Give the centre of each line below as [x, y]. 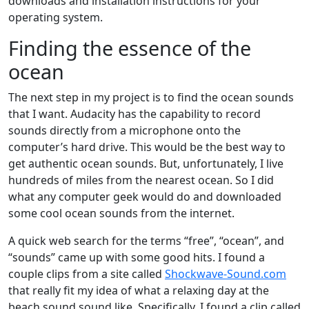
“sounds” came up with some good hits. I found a [137, 257]
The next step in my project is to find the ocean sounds [151, 97]
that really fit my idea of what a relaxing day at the [139, 290]
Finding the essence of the [130, 48]
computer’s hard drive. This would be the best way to [147, 147]
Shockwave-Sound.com [226, 274]
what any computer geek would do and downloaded [145, 197]
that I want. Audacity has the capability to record [134, 114]
